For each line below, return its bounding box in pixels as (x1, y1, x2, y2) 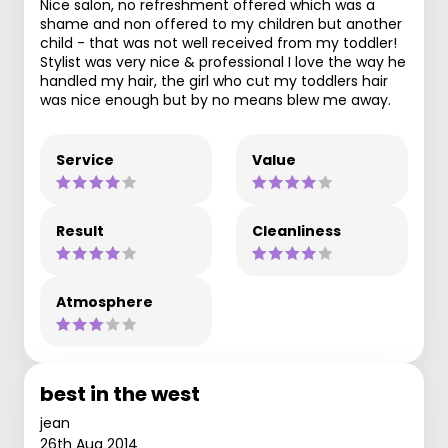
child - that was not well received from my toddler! (40, 32, 397, 53)
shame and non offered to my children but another (40, 13, 402, 34)
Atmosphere (56, 291, 153, 312)
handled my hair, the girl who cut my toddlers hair (40, 70, 388, 91)
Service (56, 149, 114, 170)
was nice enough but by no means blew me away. (40, 89, 391, 110)
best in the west (40, 379, 200, 408)
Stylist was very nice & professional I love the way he (40, 51, 406, 72)
